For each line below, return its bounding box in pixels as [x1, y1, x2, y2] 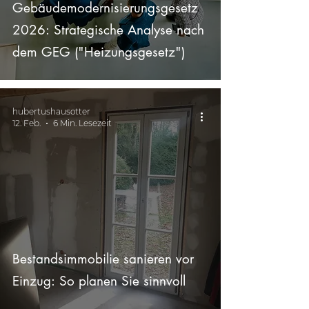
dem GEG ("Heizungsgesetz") [12, 43, 185, 61]
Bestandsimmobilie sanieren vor [12, 250, 194, 268]
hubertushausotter [12, 106, 90, 117]
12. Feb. [12, 118, 41, 128]
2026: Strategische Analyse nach [12, 21, 204, 39]
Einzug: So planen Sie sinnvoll [12, 272, 186, 290]
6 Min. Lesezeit [53, 118, 112, 128]
